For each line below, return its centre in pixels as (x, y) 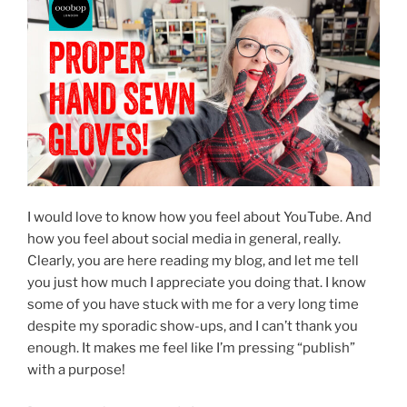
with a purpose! (76, 370)
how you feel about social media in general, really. (184, 239)
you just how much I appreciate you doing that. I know (197, 283)
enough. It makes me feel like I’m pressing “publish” (191, 348)
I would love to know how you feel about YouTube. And (199, 218)
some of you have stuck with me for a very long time (193, 305)
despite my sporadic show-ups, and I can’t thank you (193, 327)
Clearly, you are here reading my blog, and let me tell (193, 261)
